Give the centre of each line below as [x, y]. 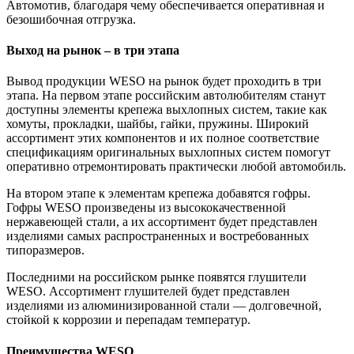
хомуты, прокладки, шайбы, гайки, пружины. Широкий [158, 124]
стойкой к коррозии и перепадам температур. [128, 320]
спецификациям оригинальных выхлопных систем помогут [168, 153]
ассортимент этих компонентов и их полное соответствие [163, 138]
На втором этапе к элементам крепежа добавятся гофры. [158, 194]
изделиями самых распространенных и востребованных [158, 236]
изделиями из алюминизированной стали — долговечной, [164, 306]
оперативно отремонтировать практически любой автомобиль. [176, 167]
